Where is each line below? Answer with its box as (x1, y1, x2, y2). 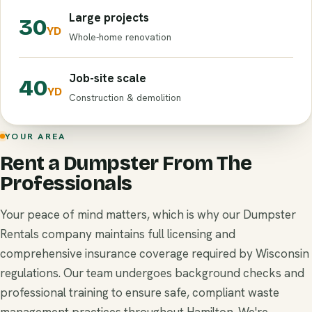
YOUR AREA (5, 130, 66, 142)
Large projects (69, 10, 149, 26)
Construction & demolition (69, 91, 181, 104)
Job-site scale (69, 70, 146, 86)
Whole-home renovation (69, 31, 171, 44)
